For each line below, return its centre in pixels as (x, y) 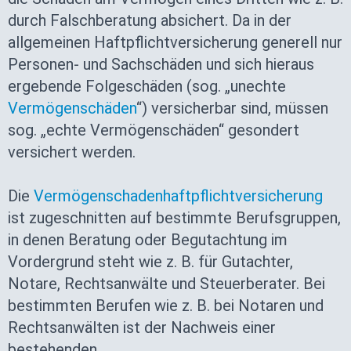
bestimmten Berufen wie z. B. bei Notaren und (166, 306)
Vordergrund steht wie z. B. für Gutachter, (150, 262)
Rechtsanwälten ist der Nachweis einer (142, 327)
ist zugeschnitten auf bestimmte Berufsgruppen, (174, 218)
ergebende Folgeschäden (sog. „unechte (147, 86)
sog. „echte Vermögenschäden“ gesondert (154, 130)
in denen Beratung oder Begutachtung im (148, 240)
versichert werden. (72, 152)
